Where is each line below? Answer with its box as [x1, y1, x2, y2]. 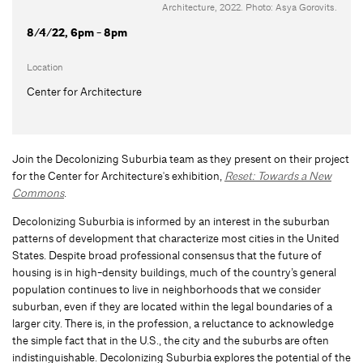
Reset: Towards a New [224, 168, 331, 183]
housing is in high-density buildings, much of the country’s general [12, 264, 336, 280]
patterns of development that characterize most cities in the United [12, 230, 340, 246]
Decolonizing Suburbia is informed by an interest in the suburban [12, 213, 330, 228]
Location [26, 60, 63, 74]
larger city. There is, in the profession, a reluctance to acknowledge [12, 315, 334, 331]
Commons [12, 185, 64, 200]
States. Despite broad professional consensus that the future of [12, 247, 322, 263]
